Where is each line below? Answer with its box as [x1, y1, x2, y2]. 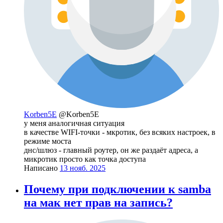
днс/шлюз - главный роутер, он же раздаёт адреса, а [24, 145, 198, 154]
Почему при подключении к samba [24, 182, 211, 196]
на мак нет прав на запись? [24, 196, 173, 209]
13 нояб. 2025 [60, 163, 106, 172]
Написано [24, 163, 60, 172]
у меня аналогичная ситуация [24, 118, 124, 127]
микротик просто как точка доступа [24, 154, 146, 163]
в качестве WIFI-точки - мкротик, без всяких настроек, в [24, 127, 216, 136]
